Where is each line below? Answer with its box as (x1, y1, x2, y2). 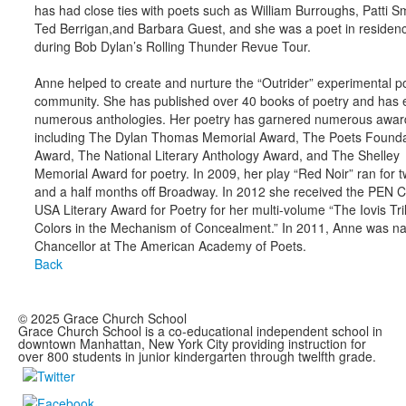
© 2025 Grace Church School (18, 309, 187, 328)
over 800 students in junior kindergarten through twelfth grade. (18, 347, 376, 366)
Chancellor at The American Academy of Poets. (34, 237, 306, 256)
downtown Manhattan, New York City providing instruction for (18, 334, 366, 353)
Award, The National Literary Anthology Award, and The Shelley (34, 146, 400, 165)
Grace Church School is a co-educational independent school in (18, 322, 382, 341)
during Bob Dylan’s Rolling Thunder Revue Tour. (34, 37, 311, 56)
